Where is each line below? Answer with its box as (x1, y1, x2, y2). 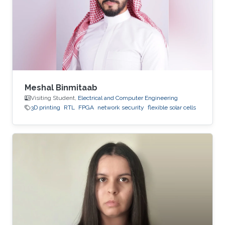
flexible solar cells (148, 104, 196, 111)
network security (97, 104, 144, 111)
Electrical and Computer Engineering (78, 94, 178, 102)
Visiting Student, (31, 94, 78, 102)
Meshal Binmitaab (25, 83, 97, 93)
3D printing (31, 104, 60, 111)
